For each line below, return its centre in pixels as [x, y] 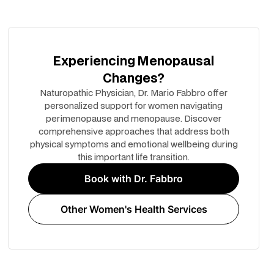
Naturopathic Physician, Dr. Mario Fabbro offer [134, 93]
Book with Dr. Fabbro [134, 179]
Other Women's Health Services [134, 209]
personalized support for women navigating [134, 106]
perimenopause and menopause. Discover [134, 118]
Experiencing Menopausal [134, 61]
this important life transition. [134, 157]
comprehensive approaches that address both [134, 131]
